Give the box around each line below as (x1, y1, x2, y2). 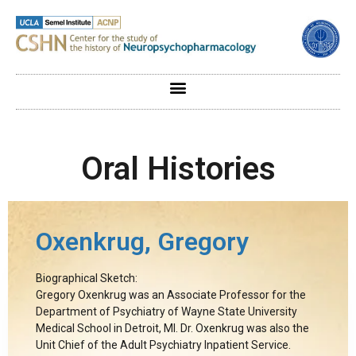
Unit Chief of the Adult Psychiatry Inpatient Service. (36, 338, 291, 351)
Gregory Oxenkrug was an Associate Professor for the (36, 288, 306, 301)
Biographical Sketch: (36, 271, 137, 284)
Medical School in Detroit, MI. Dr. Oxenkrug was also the (36, 321, 309, 335)
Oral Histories (80, 149, 276, 188)
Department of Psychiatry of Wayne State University (36, 304, 297, 318)
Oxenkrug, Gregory (36, 226, 249, 257)
